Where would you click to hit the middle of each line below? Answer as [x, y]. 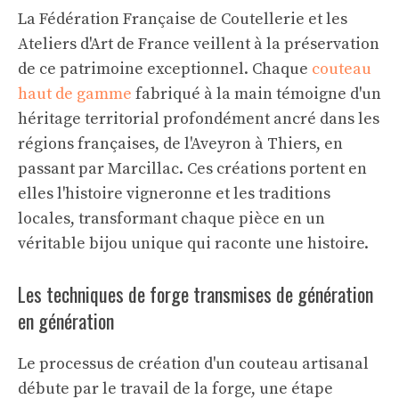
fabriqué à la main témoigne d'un [256, 94]
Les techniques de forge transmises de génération [195, 294]
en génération [66, 321]
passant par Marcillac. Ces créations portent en [192, 169]
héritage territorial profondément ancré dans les [199, 119]
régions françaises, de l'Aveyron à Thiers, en [180, 144]
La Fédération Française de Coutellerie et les [183, 19]
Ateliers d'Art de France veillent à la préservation [199, 44]
